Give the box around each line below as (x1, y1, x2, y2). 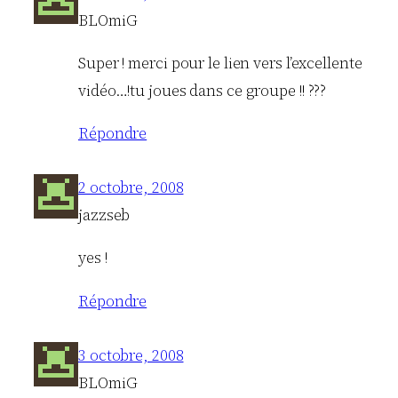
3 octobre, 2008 (78, 344, 184, 366)
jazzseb (78, 204, 131, 227)
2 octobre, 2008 (78, 177, 184, 199)
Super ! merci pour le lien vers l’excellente (78, 52, 362, 74)
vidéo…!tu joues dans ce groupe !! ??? (78, 79, 327, 101)
